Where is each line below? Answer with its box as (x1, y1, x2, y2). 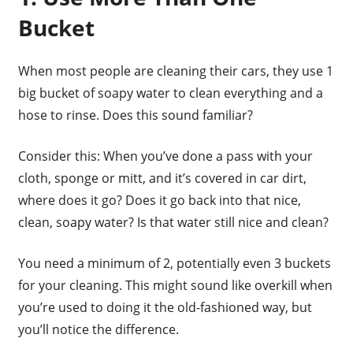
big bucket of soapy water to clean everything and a (17, 84, 323, 102)
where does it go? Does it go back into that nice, (17, 191, 301, 210)
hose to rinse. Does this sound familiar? (17, 106, 253, 124)
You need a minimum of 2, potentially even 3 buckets (17, 255, 331, 273)
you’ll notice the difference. (17, 321, 179, 339)
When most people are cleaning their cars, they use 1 (17, 62, 333, 80)
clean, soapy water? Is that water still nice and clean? (17, 214, 329, 232)
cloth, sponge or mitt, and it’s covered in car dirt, (17, 169, 307, 188)
